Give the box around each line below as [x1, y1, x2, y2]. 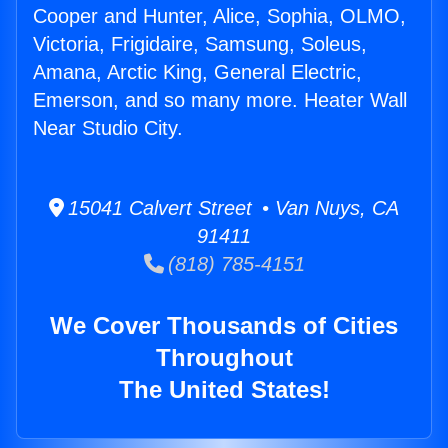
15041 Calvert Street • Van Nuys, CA [64, 197, 399, 220]
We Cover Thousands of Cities [50, 312, 398, 340]
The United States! [118, 376, 330, 404]
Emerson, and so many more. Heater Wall [33, 89, 407, 112]
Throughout [155, 344, 293, 372]
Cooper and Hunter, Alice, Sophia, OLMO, [33, 5, 406, 28]
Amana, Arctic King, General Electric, [33, 61, 362, 84]
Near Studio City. [33, 117, 183, 140]
